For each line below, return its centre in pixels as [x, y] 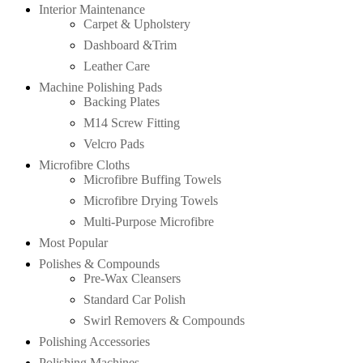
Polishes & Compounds [99, 264]
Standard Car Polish [135, 300]
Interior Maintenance [92, 10]
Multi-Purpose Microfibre [149, 222]
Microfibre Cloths [84, 165]
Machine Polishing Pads [100, 88]
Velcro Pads [114, 144]
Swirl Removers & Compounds [164, 321]
